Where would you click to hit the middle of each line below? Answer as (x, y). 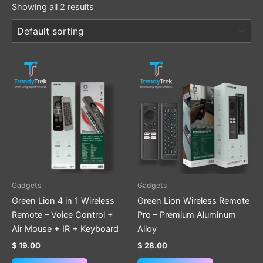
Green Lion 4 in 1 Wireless (63, 201)
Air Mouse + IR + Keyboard (65, 229)
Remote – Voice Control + (63, 215)
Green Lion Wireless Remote (193, 201)
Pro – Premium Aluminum (187, 215)
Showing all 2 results (53, 7)
